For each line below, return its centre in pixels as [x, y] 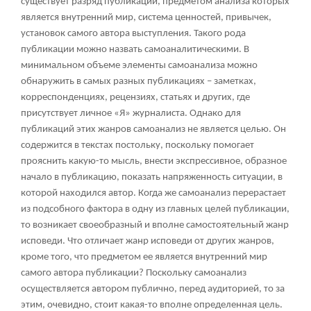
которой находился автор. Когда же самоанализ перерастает [153, 193]
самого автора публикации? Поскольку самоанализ [134, 273]
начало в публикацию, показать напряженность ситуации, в [152, 177]
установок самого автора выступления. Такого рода [133, 33]
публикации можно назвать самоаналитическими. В [135, 49]
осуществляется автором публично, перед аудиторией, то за [153, 289]
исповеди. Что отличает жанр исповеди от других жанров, [148, 241]
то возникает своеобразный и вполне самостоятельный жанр [155, 225]
